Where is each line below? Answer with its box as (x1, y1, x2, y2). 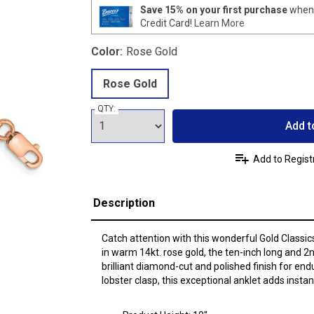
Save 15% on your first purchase (139, 4, 287, 15)
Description (93, 196, 155, 210)
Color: (90, 45, 123, 58)
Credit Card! (139, 17, 194, 29)
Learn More (193, 17, 245, 29)
